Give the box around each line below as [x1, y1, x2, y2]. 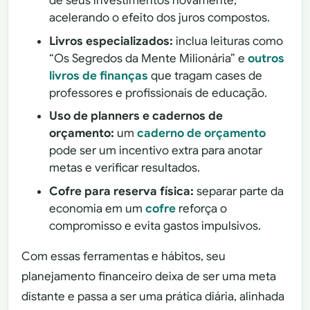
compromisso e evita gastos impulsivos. [49, 218, 262, 233]
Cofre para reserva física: [49, 183, 194, 199]
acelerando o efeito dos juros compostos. [49, 10, 271, 26]
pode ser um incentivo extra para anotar [49, 143, 263, 158]
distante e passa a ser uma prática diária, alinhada [21, 289, 285, 304]
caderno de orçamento [137, 126, 266, 141]
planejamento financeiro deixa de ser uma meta [21, 268, 277, 284]
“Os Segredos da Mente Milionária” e [49, 51, 248, 66]
